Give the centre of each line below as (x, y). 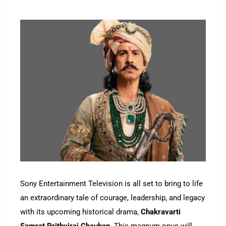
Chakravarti (161, 212)
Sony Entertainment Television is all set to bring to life (111, 184)
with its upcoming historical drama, (80, 212)
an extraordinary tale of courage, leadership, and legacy (112, 198)
